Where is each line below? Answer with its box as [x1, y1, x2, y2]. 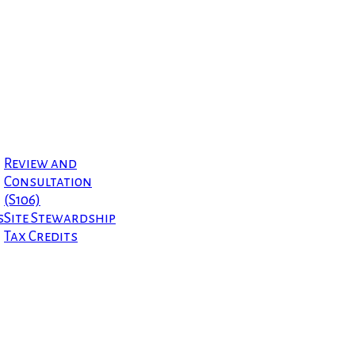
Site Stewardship [4, 211, 116, 227]
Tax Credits [4, 229, 78, 245]
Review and [4, 156, 77, 172]
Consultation [4, 174, 92, 190]
